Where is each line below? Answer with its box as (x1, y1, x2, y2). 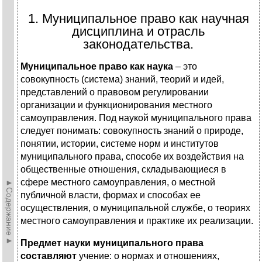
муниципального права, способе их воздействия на (20, 151, 244, 162)
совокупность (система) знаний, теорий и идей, (20, 74, 224, 85)
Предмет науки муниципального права (20, 238, 204, 249)
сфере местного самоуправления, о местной (20, 177, 215, 188)
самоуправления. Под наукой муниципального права (20, 113, 251, 123)
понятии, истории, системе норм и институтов (20, 139, 219, 149)
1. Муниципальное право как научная (27, 11, 249, 26)
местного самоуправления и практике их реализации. (20, 216, 253, 226)
